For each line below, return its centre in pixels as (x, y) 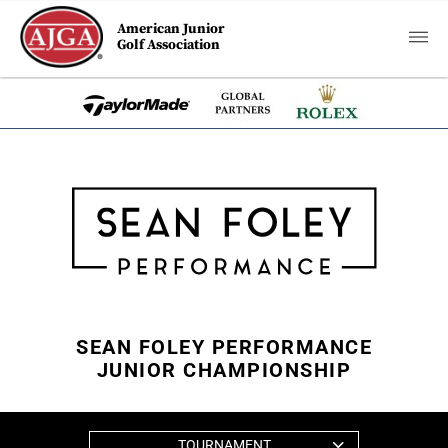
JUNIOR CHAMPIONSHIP (224, 370)
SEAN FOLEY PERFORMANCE (224, 347)
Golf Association (169, 45)
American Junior (171, 29)
